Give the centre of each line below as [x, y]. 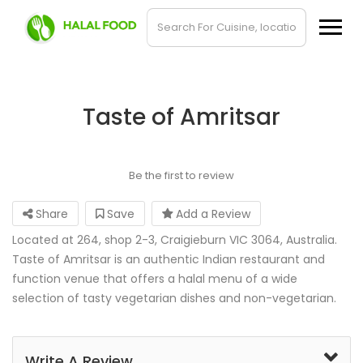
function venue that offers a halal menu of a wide [155, 279]
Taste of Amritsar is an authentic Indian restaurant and [169, 259]
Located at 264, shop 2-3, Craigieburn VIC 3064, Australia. [175, 240]
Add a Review [211, 214]
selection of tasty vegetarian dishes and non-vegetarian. [174, 298]
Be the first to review [181, 175]
